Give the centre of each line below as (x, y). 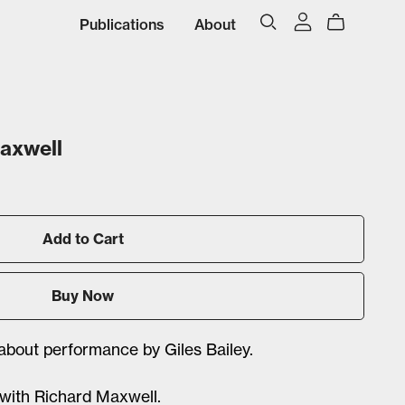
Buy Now (83, 295)
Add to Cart (83, 238)
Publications (122, 24)
